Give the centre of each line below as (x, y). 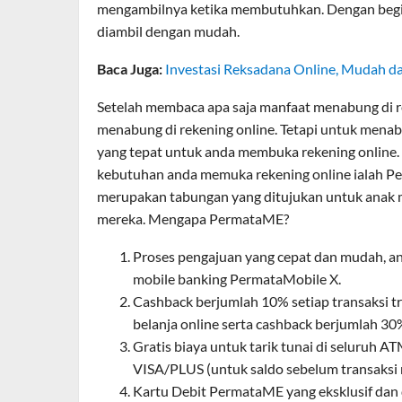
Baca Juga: (130, 69)
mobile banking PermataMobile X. (237, 279)
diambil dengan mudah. (168, 31)
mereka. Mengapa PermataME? (193, 218)
